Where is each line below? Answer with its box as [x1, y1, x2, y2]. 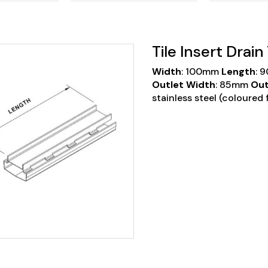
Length [221, 65, 255, 78]
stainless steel [151, 92, 217, 104]
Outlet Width [151, 78, 215, 91]
